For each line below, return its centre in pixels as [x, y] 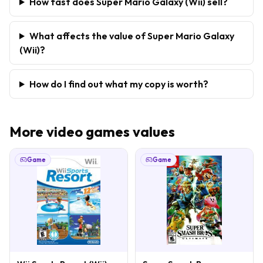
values [152, 131]
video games [88, 131]
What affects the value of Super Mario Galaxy [131, 36]
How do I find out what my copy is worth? [119, 84]
